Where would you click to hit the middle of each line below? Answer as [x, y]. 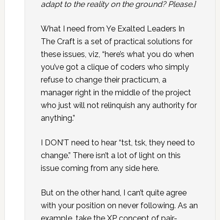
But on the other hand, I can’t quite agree [113, 193]
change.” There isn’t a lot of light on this [110, 155]
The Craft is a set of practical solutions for [116, 41]
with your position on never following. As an [119, 206]
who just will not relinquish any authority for [119, 105]
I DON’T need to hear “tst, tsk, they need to [118, 143]
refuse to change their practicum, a [103, 80]
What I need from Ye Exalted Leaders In [112, 29]
